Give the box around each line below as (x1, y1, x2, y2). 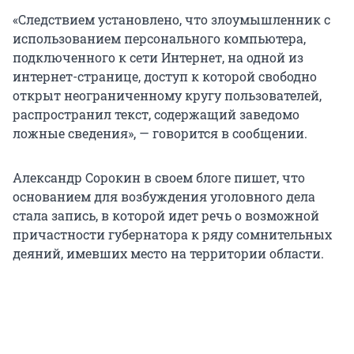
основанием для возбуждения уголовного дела (13, 187, 315, 205)
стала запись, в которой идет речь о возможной (13, 206, 319, 224)
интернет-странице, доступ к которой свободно (13, 67, 317, 85)
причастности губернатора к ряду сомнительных (13, 225, 332, 243)
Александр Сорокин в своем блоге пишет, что (13, 168, 305, 186)
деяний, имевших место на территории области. (13, 244, 324, 262)
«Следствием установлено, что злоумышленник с (13, 10, 330, 28)
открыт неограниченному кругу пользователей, (13, 86, 322, 104)
